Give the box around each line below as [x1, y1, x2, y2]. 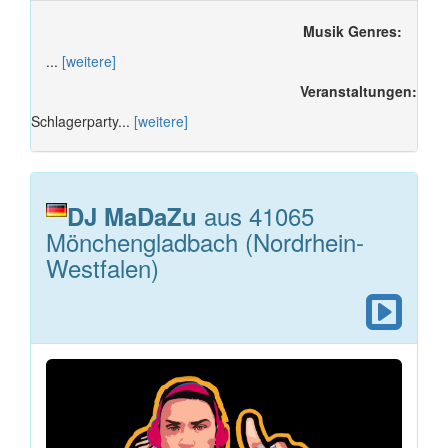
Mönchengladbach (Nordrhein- [46, 223, 364, 259]
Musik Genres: [303, 20, 402, 41]
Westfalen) [46, 249, 159, 285]
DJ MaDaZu [67, 198, 197, 233]
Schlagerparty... [31, 110, 134, 131]
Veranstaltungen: [300, 80, 417, 101]
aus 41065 [197, 197, 314, 233]
